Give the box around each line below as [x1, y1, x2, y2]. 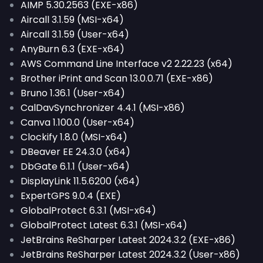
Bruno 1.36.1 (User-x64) [21, 86, 125, 100]
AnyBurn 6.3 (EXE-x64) [21, 42, 124, 56]
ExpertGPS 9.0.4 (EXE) [21, 189, 121, 203]
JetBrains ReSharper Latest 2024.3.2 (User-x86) [21, 248, 240, 261]
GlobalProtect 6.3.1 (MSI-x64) [21, 204, 156, 217]
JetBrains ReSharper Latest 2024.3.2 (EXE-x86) [21, 233, 235, 247]
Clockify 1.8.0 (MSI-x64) [21, 130, 127, 144]
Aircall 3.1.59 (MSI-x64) [21, 13, 124, 26]
